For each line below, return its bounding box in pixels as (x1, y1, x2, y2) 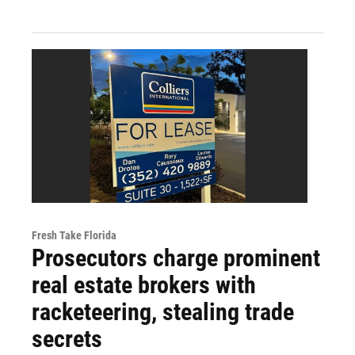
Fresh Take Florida (32, 228, 116, 242)
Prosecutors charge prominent (32, 243, 320, 272)
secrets (32, 324, 102, 353)
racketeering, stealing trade (32, 297, 294, 326)
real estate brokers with (32, 270, 256, 299)
